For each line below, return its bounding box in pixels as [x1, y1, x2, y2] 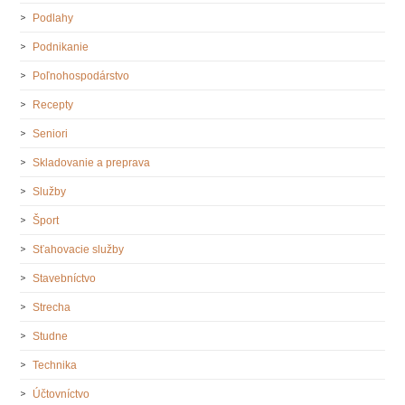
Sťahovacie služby [33, 242, 125, 256]
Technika [33, 358, 78, 372]
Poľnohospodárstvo [33, 69, 130, 82]
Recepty [33, 98, 74, 111]
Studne [33, 329, 69, 343]
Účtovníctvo [33, 387, 90, 400]
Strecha [33, 300, 71, 314]
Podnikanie [33, 40, 89, 53]
